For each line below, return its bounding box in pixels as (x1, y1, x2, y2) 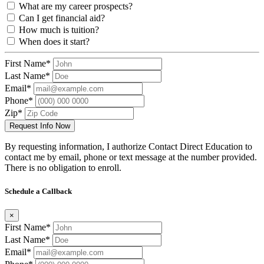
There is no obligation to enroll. (5, 163, 121, 173)
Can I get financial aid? (19, 13, 105, 24)
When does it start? (19, 37, 90, 47)
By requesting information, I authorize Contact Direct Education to (5, 141, 252, 152)
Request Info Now (9, 121, 70, 131)
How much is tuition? (19, 25, 99, 35)
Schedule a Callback (5, 186, 72, 196)
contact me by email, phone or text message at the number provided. (5, 152, 257, 163)
